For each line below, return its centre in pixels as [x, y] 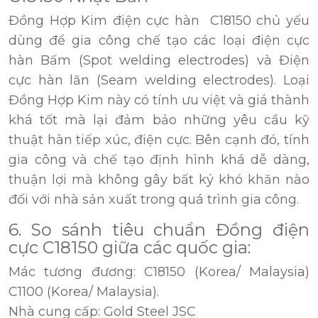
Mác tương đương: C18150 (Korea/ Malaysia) [159, 272]
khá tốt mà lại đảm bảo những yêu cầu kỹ [159, 120]
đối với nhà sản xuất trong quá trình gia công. [154, 200]
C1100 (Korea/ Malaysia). [84, 292]
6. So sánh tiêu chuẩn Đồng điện [159, 230]
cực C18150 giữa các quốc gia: [130, 248]
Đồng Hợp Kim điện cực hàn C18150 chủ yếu [159, 21]
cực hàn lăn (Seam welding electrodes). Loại [159, 81]
